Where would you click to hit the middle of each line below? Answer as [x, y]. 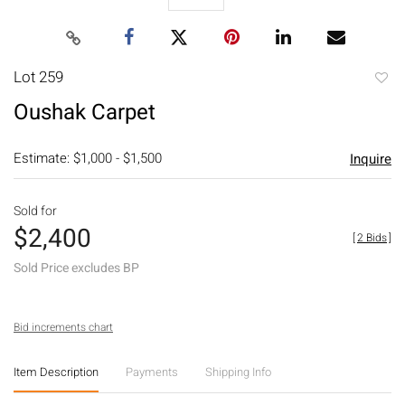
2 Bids [372, 237]
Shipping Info [238, 372]
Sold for [35, 211]
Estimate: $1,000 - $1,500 [88, 158]
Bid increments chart [63, 327]
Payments [152, 372]
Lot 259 [38, 77]
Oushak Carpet [85, 112]
